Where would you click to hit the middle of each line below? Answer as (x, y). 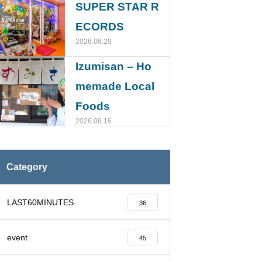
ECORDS (100, 26)
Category (27, 167)
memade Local (115, 86)
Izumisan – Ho (113, 66)
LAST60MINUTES (40, 202)
